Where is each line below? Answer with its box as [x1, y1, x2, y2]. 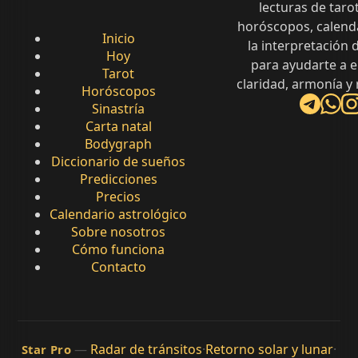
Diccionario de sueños [51, 152, 185, 170]
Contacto [90, 257, 146, 276]
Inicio [101, 29, 135, 47]
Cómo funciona [72, 240, 165, 258]
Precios [96, 187, 141, 205]
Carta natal [85, 117, 152, 135]
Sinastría [92, 99, 145, 117]
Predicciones [79, 169, 157, 188]
